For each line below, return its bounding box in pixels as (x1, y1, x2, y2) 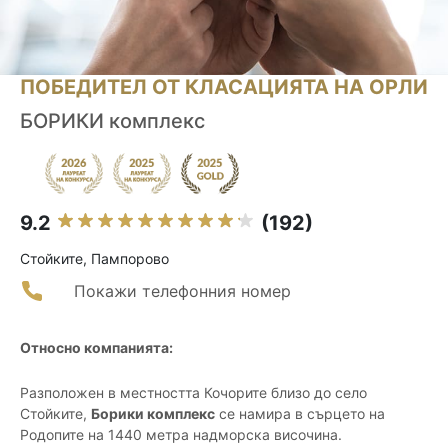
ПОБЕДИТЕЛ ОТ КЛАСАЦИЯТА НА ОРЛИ (20, 75, 428, 100)
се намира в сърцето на (215, 405, 385, 423)
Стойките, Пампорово (20, 250, 169, 268)
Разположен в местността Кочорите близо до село (20, 384, 367, 402)
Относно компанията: (20, 339, 173, 357)
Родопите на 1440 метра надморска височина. (20, 426, 342, 444)
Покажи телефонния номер (74, 281, 291, 302)
